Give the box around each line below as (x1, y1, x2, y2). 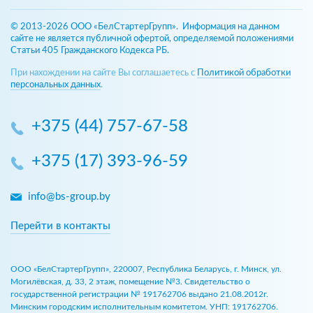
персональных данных (10, 80, 101, 89)
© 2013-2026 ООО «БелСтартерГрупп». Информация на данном (10, 22, 279, 31)
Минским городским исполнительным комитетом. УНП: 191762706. (10, 302, 278, 311)
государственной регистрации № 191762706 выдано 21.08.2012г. (10, 289, 268, 298)
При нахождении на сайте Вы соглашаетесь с (10, 68, 197, 78)
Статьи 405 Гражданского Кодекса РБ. (10, 45, 169, 55)
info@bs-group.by (28, 191, 110, 202)
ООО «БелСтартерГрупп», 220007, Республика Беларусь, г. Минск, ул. (10, 264, 282, 273)
